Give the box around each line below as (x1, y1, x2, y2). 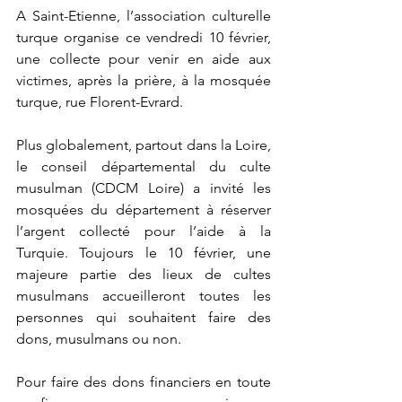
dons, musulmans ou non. (16, 330, 185, 348)
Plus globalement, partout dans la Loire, (16, 136, 271, 154)
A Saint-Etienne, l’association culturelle (16, 7, 271, 25)
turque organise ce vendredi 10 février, (16, 29, 271, 47)
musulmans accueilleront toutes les (16, 287, 271, 305)
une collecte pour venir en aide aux (16, 50, 271, 68)
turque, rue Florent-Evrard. (16, 93, 187, 111)
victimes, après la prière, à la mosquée (16, 72, 271, 90)
